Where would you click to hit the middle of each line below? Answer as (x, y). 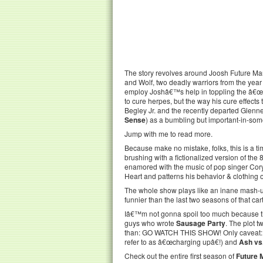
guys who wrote (150, 223)
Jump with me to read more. (168, 134)
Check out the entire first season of (180, 256)
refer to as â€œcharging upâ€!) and (182, 242)
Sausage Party (201, 223)
